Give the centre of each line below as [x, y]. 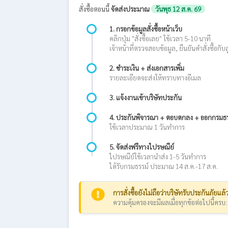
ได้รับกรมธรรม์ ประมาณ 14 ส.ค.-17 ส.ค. [164, 166]
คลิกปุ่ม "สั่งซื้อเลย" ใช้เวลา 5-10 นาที [160, 38]
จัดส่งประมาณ [130, 9]
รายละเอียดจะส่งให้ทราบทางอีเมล [155, 77]
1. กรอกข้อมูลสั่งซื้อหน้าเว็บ [146, 28]
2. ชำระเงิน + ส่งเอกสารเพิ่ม [147, 68]
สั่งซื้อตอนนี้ [95, 9]
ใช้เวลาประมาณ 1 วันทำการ [147, 127]
